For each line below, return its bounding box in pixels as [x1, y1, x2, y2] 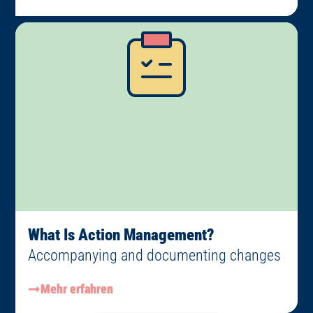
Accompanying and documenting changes [28, 247, 282, 265]
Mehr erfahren [41, 282, 114, 297]
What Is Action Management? [28, 225, 215, 245]
